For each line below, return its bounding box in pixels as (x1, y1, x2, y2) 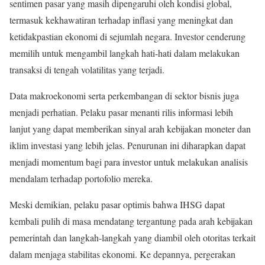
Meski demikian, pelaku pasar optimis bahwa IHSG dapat (9, 198, 225, 211)
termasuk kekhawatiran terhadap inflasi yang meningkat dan (9, 14, 233, 27)
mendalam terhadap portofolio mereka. (9, 172, 153, 185)
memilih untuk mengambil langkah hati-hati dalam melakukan (9, 47, 240, 60)
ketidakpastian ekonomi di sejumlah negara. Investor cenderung (9, 30, 245, 43)
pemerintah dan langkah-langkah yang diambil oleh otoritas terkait (9, 231, 256, 244)
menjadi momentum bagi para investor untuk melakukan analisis (9, 156, 248, 169)
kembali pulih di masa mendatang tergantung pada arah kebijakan (9, 215, 253, 228)
